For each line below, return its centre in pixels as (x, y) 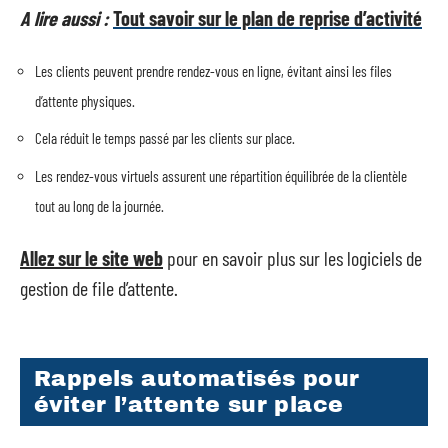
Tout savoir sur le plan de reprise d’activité (267, 18)
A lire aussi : (64, 18)
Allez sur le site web (91, 258)
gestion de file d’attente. (101, 288)
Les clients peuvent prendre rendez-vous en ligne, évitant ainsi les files (213, 70)
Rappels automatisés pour (197, 378)
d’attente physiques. (85, 100)
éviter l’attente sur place (189, 404)
